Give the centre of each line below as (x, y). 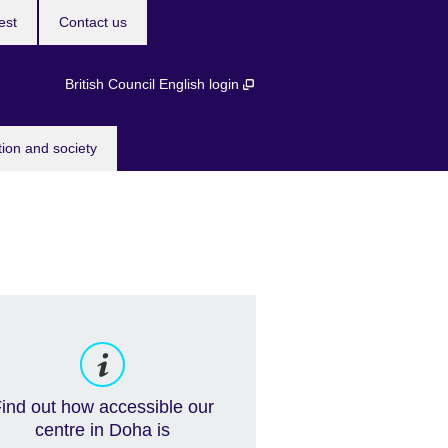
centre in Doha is (103, 430)
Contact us (92, 22)
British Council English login (153, 84)
